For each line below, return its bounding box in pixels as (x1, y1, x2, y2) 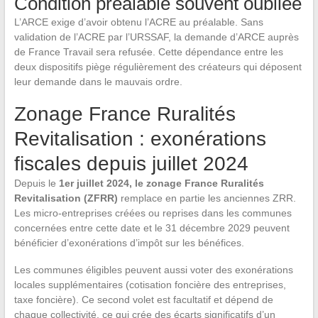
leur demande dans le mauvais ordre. (13, 76, 182, 88)
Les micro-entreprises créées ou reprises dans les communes (13, 207, 292, 219)
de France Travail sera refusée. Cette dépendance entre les (13, 46, 283, 58)
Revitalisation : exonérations (13, 128, 266, 150)
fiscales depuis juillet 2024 (13, 153, 248, 175)
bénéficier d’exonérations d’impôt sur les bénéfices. (13, 237, 244, 249)
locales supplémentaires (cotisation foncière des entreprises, (13, 279, 286, 291)
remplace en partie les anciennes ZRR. (117, 192, 296, 204)
